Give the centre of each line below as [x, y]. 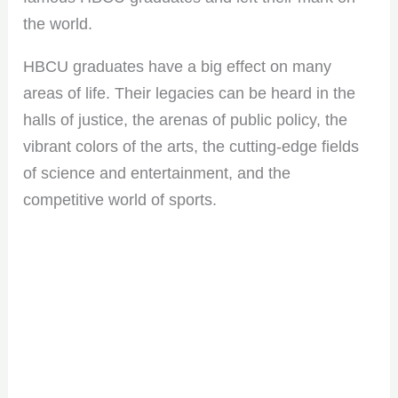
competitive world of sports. [120, 199]
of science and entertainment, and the [157, 173]
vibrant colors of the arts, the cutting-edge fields [191, 146]
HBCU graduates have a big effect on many [178, 66]
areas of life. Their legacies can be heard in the [190, 93]
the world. [58, 24]
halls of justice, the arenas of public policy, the [186, 119]
